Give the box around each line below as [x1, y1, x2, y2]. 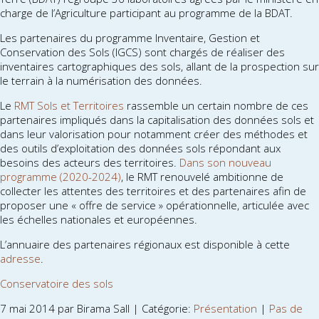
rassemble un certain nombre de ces [124, 98, 308, 113]
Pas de [269, 301, 303, 316]
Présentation [194, 301, 257, 316]
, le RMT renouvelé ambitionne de [121, 169, 283, 184]
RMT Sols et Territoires [14, 98, 124, 113]
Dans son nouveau [179, 155, 271, 170]
